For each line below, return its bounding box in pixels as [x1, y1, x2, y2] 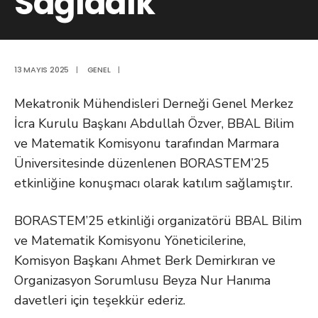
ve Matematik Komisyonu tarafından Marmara [14, 135, 279, 152]
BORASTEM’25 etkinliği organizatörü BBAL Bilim [14, 212, 302, 229]
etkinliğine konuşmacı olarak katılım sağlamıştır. [14, 175, 292, 192]
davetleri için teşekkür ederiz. [14, 292, 185, 309]
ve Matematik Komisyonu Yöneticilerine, [14, 232, 246, 249]
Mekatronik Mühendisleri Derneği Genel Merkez [14, 95, 293, 112]
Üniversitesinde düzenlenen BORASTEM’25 [14, 155, 269, 172]
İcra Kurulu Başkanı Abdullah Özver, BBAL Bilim [14, 115, 294, 132]
